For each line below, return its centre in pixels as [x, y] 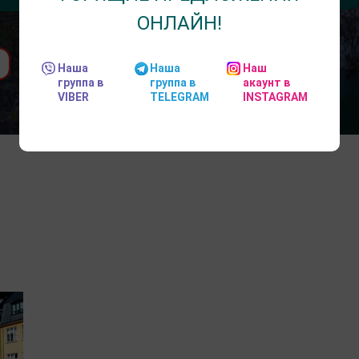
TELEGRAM [180, 97]
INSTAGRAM [275, 97]
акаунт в [266, 83]
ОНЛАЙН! [179, 23]
